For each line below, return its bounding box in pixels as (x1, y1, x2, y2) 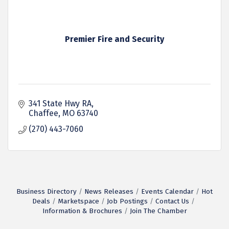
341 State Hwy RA (29, 99, 91, 108)
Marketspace (58, 197, 99, 205)
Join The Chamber (129, 207, 187, 215)
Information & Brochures (42, 207, 122, 215)
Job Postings (107, 197, 148, 205)
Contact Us (155, 197, 189, 205)
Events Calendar (141, 187, 194, 196)
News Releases (84, 187, 133, 196)
